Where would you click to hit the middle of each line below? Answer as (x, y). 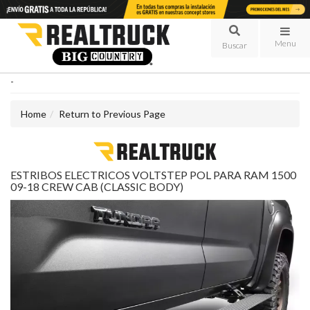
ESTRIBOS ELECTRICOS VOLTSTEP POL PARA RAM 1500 (153, 175)
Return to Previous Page (112, 114)
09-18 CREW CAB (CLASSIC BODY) (97, 187)
